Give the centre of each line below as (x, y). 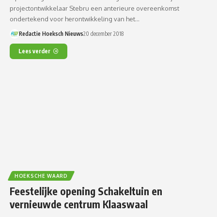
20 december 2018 (103, 34)
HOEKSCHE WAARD (41, 176)
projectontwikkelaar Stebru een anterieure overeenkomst (94, 8)
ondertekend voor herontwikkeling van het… (75, 19)
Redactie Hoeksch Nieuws (51, 34)
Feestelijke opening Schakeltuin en (86, 191)
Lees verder (34, 51)
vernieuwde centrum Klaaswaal (79, 204)
